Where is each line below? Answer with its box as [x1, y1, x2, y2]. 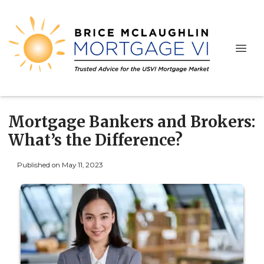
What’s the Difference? [8, 130, 183, 150]
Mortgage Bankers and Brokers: [8, 112, 255, 131]
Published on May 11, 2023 [16, 160, 103, 169]
